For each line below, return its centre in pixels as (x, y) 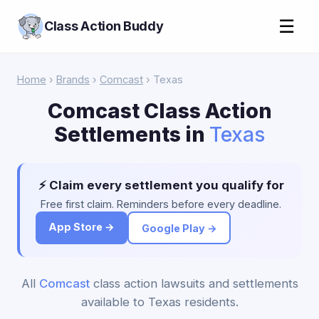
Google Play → (179, 228)
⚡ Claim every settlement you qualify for (161, 185)
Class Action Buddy (104, 26)
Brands (73, 79)
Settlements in (132, 134)
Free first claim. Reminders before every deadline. (161, 204)
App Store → (82, 227)
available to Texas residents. (159, 302)
